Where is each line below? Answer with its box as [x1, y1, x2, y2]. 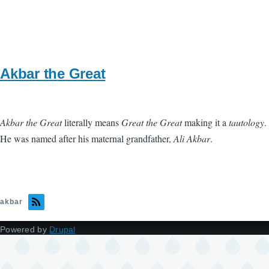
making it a [182, 115, 229, 128]
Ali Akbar [174, 131, 210, 145]
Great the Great [121, 115, 182, 128]
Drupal [49, 224, 76, 234]
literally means [62, 115, 121, 128]
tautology [229, 115, 264, 128]
